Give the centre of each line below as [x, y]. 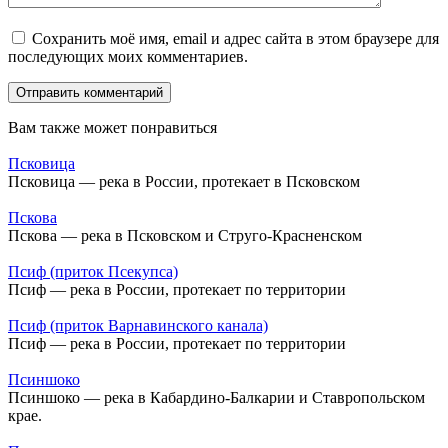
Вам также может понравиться [112, 128]
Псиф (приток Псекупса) [93, 272]
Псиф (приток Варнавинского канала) [138, 326]
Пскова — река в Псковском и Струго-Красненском [185, 236]
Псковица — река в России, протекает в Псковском [184, 182]
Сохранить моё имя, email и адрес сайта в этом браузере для [235, 39]
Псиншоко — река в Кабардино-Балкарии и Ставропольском [216, 398]
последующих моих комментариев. [128, 57]
